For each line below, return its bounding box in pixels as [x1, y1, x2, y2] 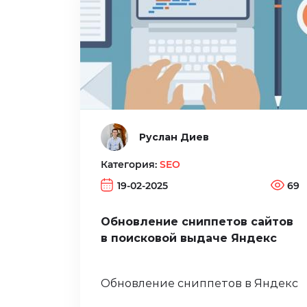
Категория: [101, 158, 160, 171]
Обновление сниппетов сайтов [101, 215, 293, 229]
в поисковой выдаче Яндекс [101, 232, 277, 245]
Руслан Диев [139, 130, 209, 143]
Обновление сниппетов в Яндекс [101, 277, 298, 291]
